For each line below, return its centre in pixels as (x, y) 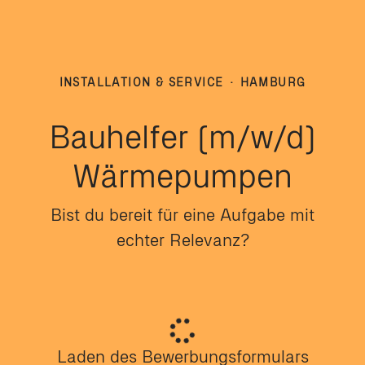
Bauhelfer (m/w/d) (182, 137)
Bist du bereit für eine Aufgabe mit (182, 215)
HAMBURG (273, 83)
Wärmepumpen (182, 176)
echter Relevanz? (182, 240)
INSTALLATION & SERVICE (143, 83)
